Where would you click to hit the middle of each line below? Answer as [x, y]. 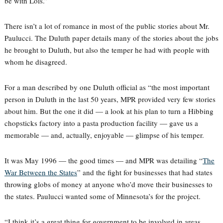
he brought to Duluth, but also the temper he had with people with [107, 50]
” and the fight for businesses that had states [145, 172]
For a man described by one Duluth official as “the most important [107, 87]
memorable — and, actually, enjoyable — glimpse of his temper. [104, 135]
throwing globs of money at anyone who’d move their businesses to [108, 184]
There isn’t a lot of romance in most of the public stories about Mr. [107, 26]
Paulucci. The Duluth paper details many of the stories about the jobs [111, 38]
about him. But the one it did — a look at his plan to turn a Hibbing [109, 111]
